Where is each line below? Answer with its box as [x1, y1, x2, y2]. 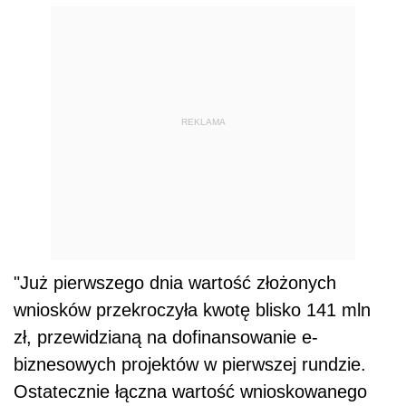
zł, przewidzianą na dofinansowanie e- [14, 327, 318, 348]
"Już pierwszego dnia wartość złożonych [14, 273, 336, 294]
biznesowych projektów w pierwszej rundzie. [14, 354, 366, 375]
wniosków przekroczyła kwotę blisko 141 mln [14, 300, 371, 321]
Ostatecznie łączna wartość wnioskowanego [14, 382, 367, 402]
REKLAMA [180, 116, 226, 127]
